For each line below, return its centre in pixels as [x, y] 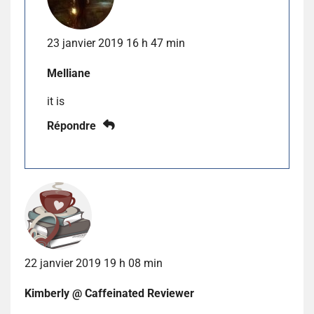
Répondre [71, 125]
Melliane [69, 73]
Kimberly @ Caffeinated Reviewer [109, 293]
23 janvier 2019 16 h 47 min [116, 43]
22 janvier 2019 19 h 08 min [94, 263]
